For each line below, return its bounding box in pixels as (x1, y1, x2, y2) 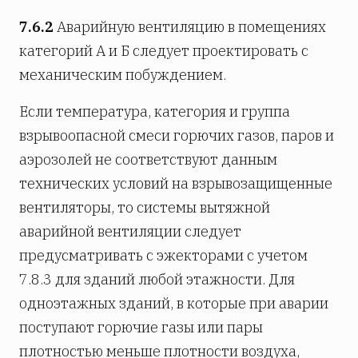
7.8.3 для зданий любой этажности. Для (19, 270, 295, 289)
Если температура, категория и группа (19, 102, 290, 121)
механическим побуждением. (19, 66, 226, 85)
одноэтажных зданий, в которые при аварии (19, 294, 328, 313)
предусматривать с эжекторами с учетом (19, 246, 308, 265)
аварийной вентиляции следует (19, 222, 241, 241)
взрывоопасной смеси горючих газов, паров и (19, 126, 334, 145)
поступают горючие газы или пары (19, 318, 263, 337)
